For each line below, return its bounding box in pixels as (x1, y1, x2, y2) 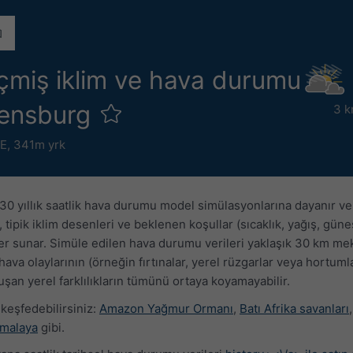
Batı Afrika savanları (240, 300, 349, 316)
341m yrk (13, 136, 65, 152)
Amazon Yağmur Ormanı (99, 300, 233, 316)
